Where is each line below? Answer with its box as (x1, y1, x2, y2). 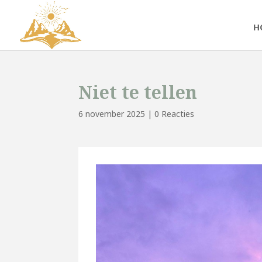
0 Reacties (154, 108, 195, 119)
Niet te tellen (78, 80, 198, 104)
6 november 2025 (78, 108, 146, 119)
